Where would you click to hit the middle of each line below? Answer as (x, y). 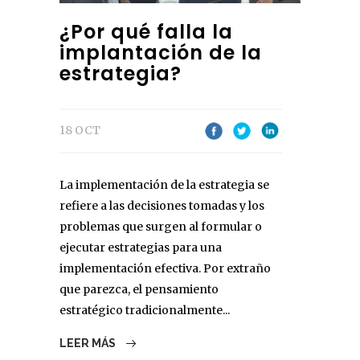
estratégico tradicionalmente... (145, 310)
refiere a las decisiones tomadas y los (162, 205)
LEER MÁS (89, 343)
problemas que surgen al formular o (161, 226)
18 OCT (80, 130)
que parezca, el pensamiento (139, 289)
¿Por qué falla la (146, 31)
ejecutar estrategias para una (141, 247)
